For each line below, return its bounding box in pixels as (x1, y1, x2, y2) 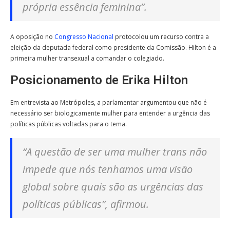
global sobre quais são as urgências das (23, 179, 203, 194)
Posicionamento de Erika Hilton (10, 72, 188, 87)
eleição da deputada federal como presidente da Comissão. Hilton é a (10, 43, 216, 52)
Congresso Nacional (54, 32, 113, 41)
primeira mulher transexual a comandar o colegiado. (10, 53, 164, 63)
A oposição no (10, 32, 54, 41)
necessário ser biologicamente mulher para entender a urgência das (10, 108, 210, 118)
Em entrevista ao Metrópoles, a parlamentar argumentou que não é (10, 98, 207, 107)
